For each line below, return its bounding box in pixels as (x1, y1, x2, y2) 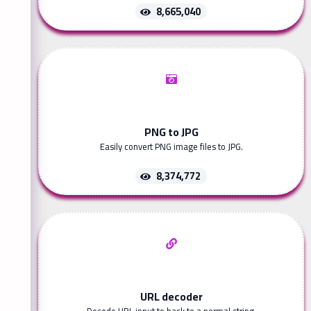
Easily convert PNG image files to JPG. (99, 138, 243, 155)
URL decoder (140, 286, 203, 308)
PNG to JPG (144, 121, 199, 143)
